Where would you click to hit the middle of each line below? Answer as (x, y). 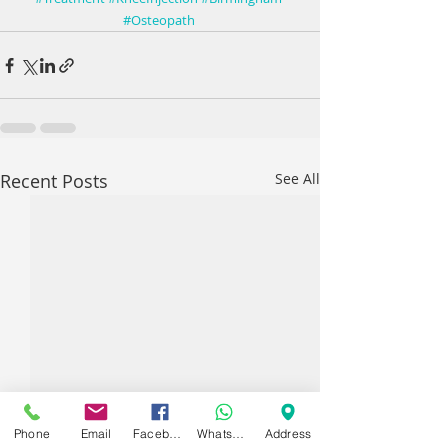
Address (288, 433)
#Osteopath (158, 20)
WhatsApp (238, 433)
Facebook (175, 433)
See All (297, 179)
